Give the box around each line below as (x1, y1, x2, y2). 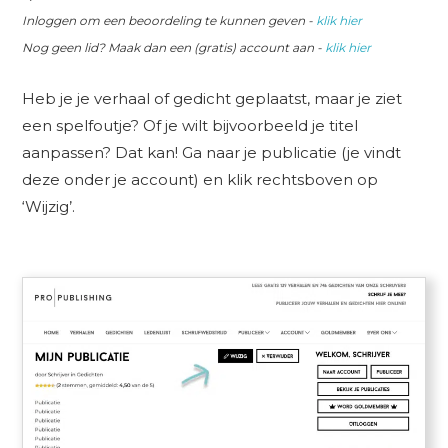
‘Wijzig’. (22, 197, 76, 217)
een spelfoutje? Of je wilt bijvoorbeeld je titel (22, 116, 359, 136)
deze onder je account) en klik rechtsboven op (22, 170, 379, 190)
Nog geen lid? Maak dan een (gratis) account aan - (22, 40, 326, 56)
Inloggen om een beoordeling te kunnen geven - (22, 13, 317, 29)
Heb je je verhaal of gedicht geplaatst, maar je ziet (22, 89, 403, 109)
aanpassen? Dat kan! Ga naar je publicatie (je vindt (22, 143, 402, 163)
